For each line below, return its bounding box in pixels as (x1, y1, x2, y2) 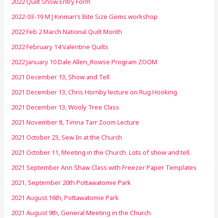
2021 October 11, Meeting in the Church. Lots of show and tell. (11, 147, 191, 157)
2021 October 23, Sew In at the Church (11, 132, 123, 142)
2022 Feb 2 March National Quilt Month (11, 27, 123, 36)
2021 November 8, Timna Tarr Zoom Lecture (11, 117, 140, 127)
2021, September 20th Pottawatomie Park (11, 178, 131, 187)
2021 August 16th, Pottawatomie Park (11, 193, 119, 202)
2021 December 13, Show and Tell (11, 72, 110, 81)
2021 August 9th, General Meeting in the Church (11, 208, 151, 217)
